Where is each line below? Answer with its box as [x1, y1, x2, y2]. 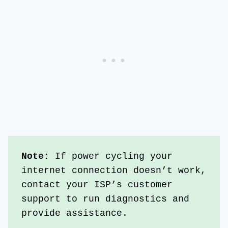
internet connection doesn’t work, [21, 165, 207, 176]
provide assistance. [21, 208, 139, 218]
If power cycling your [55, 151, 173, 161]
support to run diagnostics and [21, 193, 190, 204]
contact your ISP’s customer [21, 179, 173, 190]
